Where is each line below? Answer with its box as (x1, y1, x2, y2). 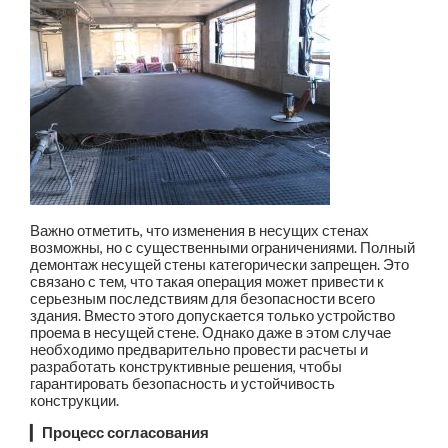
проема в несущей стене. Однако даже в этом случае (30, 324, 392, 342)
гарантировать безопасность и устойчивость (30, 375, 336, 393)
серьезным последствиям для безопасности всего (30, 290, 376, 308)
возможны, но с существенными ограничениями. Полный (30, 239, 416, 257)
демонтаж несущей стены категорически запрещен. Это (30, 256, 410, 274)
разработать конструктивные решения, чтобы (30, 358, 343, 376)
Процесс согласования (42, 423, 210, 441)
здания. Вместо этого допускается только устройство (30, 307, 396, 325)
